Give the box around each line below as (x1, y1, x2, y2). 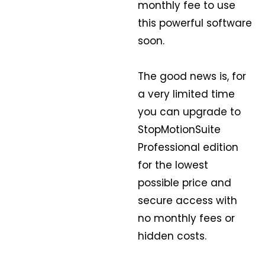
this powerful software (137, 16, 252, 31)
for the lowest (137, 158, 208, 173)
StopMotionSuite (137, 122, 221, 137)
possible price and (137, 176, 231, 190)
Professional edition (137, 140, 238, 155)
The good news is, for (137, 69, 246, 84)
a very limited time (137, 87, 235, 102)
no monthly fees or (137, 211, 235, 226)
